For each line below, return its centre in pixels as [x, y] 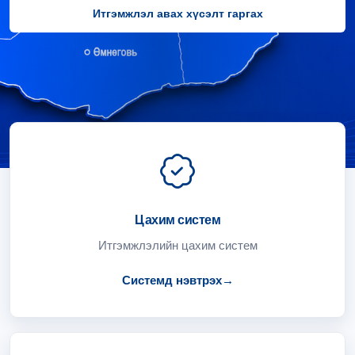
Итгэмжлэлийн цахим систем [177, 245]
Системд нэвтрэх [172, 280]
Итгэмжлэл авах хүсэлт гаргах [177, 13]
